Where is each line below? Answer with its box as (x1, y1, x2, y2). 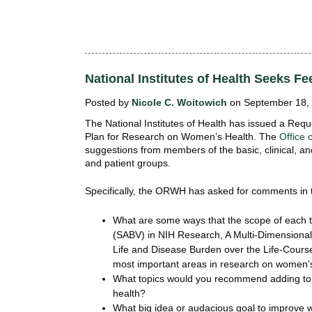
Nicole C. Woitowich (132, 97, 227, 109)
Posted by (85, 97, 132, 109)
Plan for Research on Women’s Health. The (85, 131, 279, 143)
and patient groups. (85, 157, 171, 169)
